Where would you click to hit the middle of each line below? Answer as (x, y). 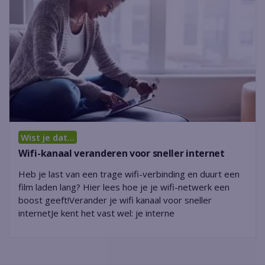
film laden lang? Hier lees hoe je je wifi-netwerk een (124, 187)
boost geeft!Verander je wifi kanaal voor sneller (115, 200)
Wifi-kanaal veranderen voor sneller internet (122, 153)
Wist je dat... (47, 137)
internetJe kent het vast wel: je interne (96, 213)
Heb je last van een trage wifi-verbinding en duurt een (129, 174)
